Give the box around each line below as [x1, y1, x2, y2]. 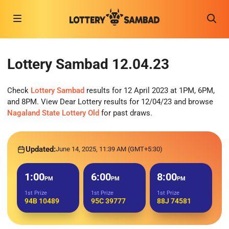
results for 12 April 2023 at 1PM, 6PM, [84, 86, 215, 96]
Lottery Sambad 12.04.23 [7, 56, 169, 73]
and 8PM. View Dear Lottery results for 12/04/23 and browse [7, 97, 213, 107]
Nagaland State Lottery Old [7, 108, 99, 118]
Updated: [26, 145, 56, 154]
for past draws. [99, 108, 152, 118]
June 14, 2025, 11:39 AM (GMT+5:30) [56, 145, 163, 153]
